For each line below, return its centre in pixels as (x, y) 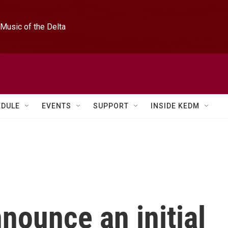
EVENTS (56, 106)
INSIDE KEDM (175, 106)
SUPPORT (111, 106)
